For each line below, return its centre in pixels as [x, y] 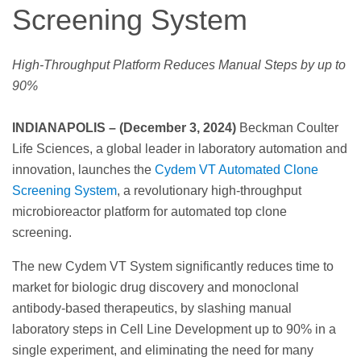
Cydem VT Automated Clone [237, 170]
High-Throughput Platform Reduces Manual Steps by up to [179, 65]
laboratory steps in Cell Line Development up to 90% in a [174, 330]
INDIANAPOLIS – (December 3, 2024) [126, 128]
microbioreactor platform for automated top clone [149, 212]
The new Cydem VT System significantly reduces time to [173, 267]
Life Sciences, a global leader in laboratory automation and [180, 149]
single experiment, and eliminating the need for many [163, 351]
